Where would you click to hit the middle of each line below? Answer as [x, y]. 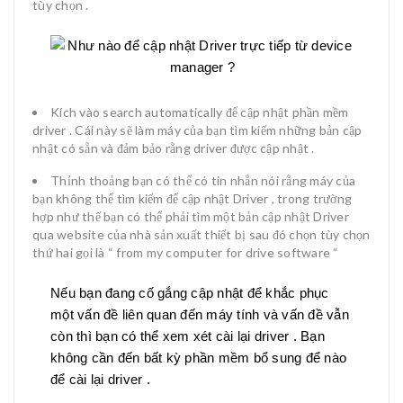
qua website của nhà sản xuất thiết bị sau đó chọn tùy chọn [201, 234]
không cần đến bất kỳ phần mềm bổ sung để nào [198, 357]
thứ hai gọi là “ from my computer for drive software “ [186, 252]
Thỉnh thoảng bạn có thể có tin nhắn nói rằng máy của [203, 180]
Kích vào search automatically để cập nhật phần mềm [200, 112]
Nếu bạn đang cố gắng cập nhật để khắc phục [190, 292]
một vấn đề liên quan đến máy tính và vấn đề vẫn [200, 314]
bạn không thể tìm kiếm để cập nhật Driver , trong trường [192, 198]
